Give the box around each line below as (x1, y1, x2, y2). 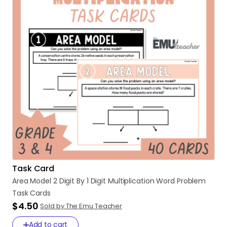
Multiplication (107, 176, 155, 186)
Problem (176, 176, 206, 186)
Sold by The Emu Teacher (40, 201, 123, 211)
